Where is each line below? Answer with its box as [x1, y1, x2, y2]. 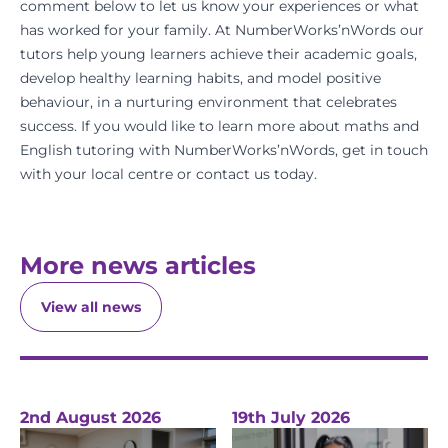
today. [270, 165, 317, 183]
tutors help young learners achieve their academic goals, [20, 45, 417, 63]
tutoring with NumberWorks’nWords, [72, 141, 342, 159]
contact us [196, 165, 270, 183]
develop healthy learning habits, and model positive [20, 69, 381, 87]
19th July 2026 [232, 408, 350, 427]
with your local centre [20, 165, 173, 183]
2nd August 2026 [20, 408, 161, 427]
